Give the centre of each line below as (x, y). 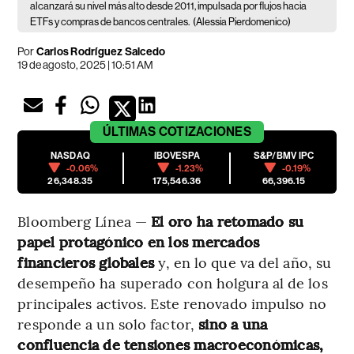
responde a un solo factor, (108, 323)
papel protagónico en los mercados (139, 241)
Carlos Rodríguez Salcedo (101, 51)
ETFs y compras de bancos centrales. (110, 21)
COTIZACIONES (205, 131)
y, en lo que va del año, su (245, 262)
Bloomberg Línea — (85, 220)
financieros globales (88, 262)
